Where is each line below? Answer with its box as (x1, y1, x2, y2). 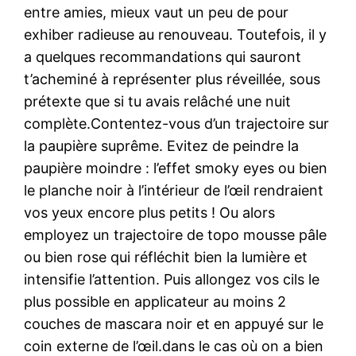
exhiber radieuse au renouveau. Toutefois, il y (24, 25, 327, 43)
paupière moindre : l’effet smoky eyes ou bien (24, 159, 328, 176)
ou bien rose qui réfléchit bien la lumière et (24, 248, 308, 265)
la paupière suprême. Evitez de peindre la (24, 137, 300, 154)
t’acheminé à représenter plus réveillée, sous (24, 70, 321, 87)
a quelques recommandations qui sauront (24, 48, 302, 65)
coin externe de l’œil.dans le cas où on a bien (24, 337, 324, 354)
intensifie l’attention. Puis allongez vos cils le (24, 270, 320, 288)
